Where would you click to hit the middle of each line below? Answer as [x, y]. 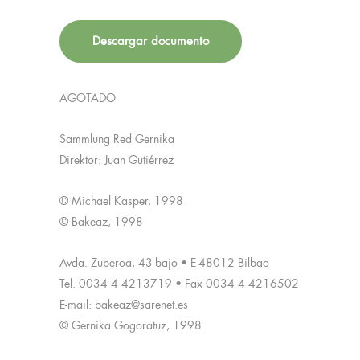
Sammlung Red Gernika [117, 139]
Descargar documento [151, 41]
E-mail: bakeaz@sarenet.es [124, 305]
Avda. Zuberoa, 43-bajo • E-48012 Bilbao [164, 263]
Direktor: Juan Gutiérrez [117, 160]
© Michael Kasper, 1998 [121, 201]
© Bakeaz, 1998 [101, 222]
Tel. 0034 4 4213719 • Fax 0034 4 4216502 [179, 284]
